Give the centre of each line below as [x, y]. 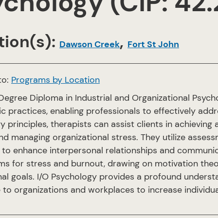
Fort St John [153, 44]
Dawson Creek [90, 44]
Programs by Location [55, 80]
